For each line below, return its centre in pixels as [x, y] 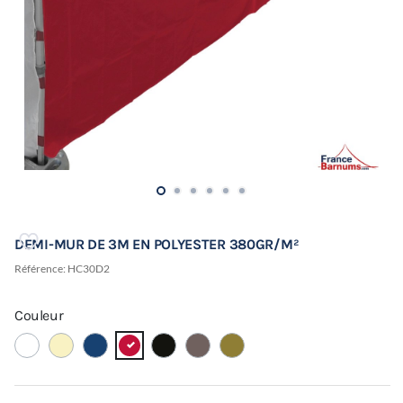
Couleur [39, 316]
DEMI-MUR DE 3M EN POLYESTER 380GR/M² [157, 245]
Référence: [41, 269]
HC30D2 [89, 269]
